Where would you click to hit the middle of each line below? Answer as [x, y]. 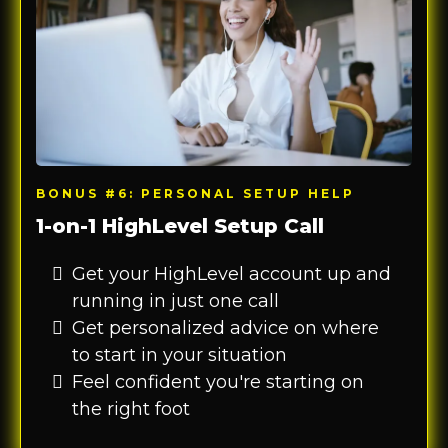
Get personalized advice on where [225, 327]
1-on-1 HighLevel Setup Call [180, 225]
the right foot [131, 408]
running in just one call [175, 300]
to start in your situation [179, 354]
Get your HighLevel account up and [231, 273]
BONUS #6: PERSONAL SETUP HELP [195, 193]
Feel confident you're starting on [218, 381]
